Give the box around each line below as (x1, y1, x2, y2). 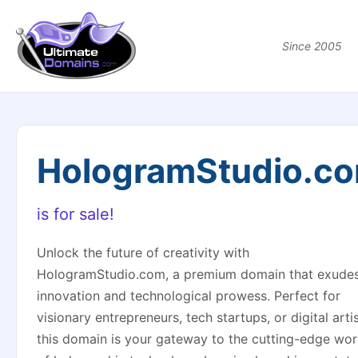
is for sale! (37, 205, 114, 224)
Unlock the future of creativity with (37, 245, 249, 261)
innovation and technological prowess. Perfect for (37, 288, 340, 304)
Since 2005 (282, 39, 342, 53)
